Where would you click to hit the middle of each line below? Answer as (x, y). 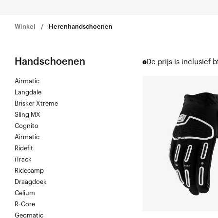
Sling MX (27, 115)
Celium (25, 193)
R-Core (25, 204)
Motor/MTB (161, 95)
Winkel (25, 27)
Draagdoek (31, 182)
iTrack (23, 160)
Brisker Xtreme (36, 104)
